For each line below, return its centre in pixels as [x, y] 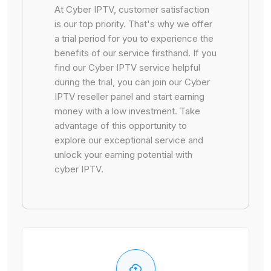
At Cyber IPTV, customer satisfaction [132, 9]
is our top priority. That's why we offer [133, 24]
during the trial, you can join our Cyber [132, 82]
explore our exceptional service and [129, 140]
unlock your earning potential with [123, 155]
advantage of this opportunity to [121, 126]
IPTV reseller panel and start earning [129, 96]
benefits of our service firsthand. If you [135, 53]
